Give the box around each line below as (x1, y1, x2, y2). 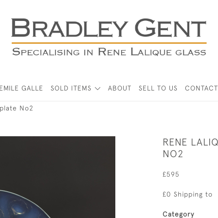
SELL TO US (138, 84, 178, 92)
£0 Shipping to (163, 190, 213, 198)
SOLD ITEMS (51, 84, 92, 92)
